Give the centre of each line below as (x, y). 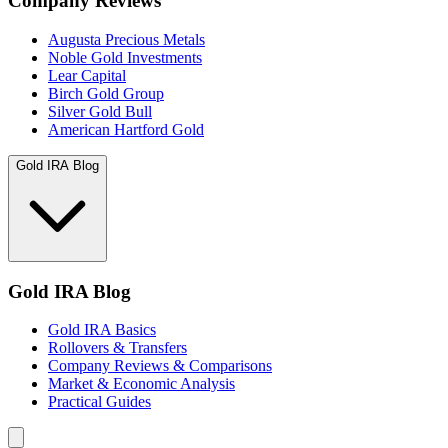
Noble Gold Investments (125, 57)
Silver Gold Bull (100, 111)
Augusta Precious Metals (126, 39)
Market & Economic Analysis (141, 384)
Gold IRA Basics (102, 330)
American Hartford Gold (126, 129)
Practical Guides (99, 402)
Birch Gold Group (106, 93)
